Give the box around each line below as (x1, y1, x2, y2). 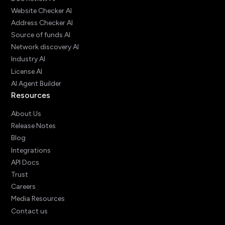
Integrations (11, 146, 51, 155)
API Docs (11, 158, 40, 167)
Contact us (11, 206, 48, 215)
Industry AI (11, 55, 46, 64)
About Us (11, 109, 42, 119)
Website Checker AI (11, 6, 72, 15)
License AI (11, 67, 43, 76)
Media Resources (11, 194, 65, 203)
